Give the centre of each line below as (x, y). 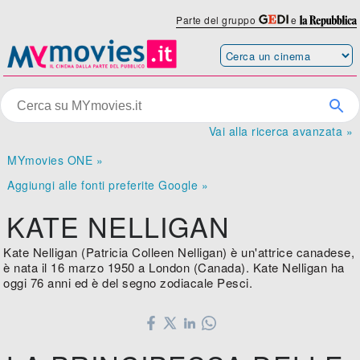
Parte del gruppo (217, 20)
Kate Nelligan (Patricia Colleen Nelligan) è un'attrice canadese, (179, 252)
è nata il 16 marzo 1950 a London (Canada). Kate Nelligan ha (174, 268)
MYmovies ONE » (55, 160)
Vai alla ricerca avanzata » (280, 131)
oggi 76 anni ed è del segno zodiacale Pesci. (128, 283)
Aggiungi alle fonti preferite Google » (108, 185)
